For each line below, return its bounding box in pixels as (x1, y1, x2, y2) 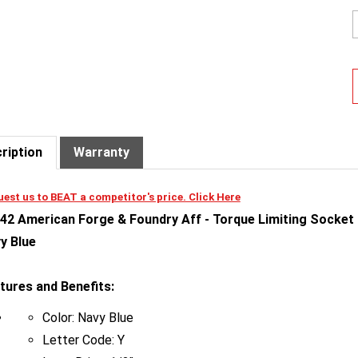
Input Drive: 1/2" (42, 332, 133, 348)
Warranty (73, 121, 129, 137)
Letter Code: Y (42, 309, 125, 325)
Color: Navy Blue (42, 287, 133, 303)
